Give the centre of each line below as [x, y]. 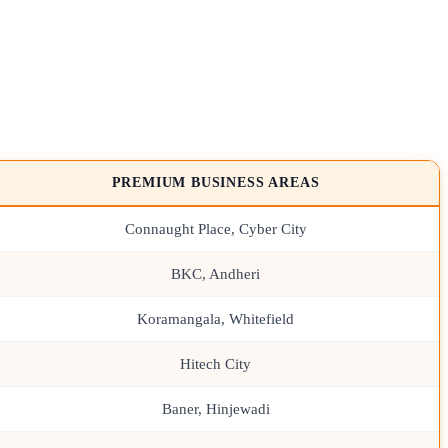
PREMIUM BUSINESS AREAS [215, 182]
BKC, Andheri [215, 273]
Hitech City [215, 363]
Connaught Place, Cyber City [215, 228]
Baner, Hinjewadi [215, 408]
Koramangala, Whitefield [215, 318]
